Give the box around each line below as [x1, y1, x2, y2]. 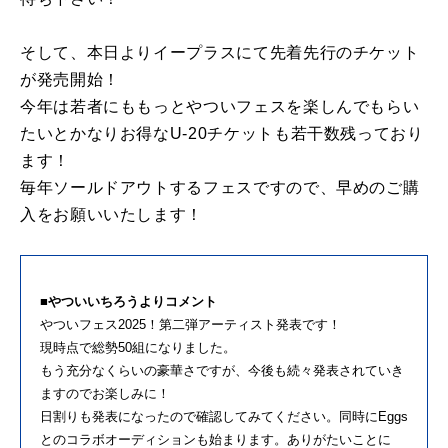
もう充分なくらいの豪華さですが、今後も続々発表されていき [40, 363, 404, 379]
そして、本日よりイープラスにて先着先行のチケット [20, 44, 420, 62]
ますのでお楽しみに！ [40, 386, 170, 402]
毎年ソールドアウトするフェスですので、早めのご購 [20, 179, 420, 197]
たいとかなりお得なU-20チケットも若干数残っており [20, 125, 424, 143]
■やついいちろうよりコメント [40, 294, 217, 310]
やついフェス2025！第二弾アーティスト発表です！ [40, 317, 341, 333]
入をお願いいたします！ [20, 206, 204, 224]
